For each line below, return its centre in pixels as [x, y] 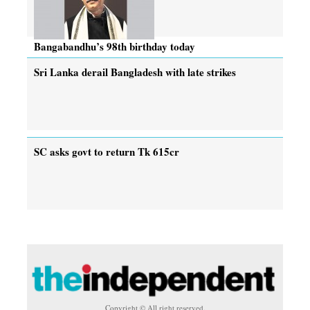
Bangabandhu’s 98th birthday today [115, 46]
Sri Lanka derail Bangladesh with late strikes [135, 72]
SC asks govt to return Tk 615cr [107, 151]
